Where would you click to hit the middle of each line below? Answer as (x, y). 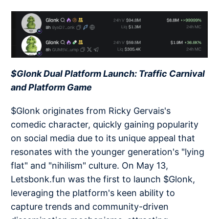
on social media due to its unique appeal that (103, 138)
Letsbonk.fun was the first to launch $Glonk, (103, 179)
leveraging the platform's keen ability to (93, 193)
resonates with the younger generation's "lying (108, 152)
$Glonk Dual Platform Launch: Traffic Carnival (108, 74)
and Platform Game (52, 88)
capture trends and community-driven (90, 207)
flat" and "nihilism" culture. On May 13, (90, 166)
